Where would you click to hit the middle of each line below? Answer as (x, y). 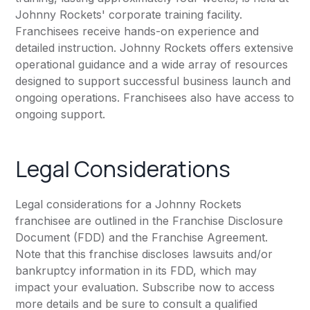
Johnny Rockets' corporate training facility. (129, 15)
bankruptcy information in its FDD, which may (136, 271)
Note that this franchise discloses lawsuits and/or (144, 254)
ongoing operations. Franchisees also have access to (155, 98)
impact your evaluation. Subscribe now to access (145, 288)
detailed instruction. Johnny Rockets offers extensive (155, 48)
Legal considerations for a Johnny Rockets (129, 204)
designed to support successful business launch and (153, 81)
